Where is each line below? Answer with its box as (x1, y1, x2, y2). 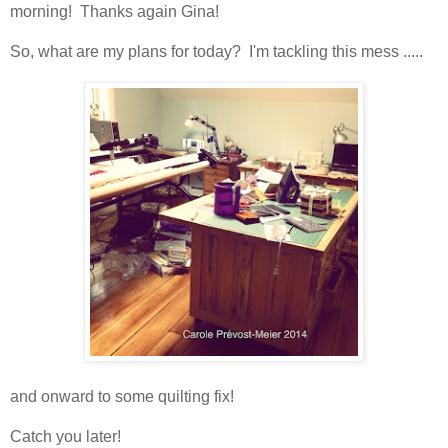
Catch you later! (10, 427, 121, 445)
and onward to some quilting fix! (10, 387, 234, 405)
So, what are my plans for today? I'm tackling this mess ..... (10, 42, 423, 60)
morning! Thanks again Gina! (10, 2, 219, 20)
